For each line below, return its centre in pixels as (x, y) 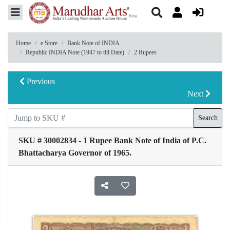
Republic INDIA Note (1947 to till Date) (75, 52)
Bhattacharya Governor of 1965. (75, 152)
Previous (40, 81)
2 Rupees (145, 52)
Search (208, 118)
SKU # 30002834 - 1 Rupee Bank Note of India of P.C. (112, 140)
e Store (49, 43)
